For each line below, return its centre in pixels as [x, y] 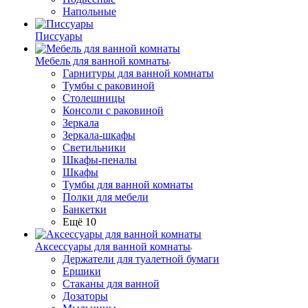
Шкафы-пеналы [100, 160]
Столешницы [94, 98]
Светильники [94, 147]
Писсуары [59, 36]
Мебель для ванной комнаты [102, 61]
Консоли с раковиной [113, 110]
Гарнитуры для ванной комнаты [138, 73]
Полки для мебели [106, 197]
